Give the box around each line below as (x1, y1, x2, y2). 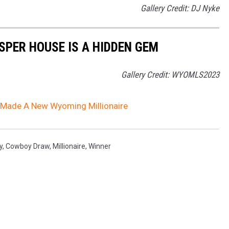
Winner (88, 142, 111, 150)
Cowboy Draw (6, 142, 50, 150)
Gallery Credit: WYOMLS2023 (121, 69, 219, 80)
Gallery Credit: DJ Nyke (141, 3, 219, 14)
